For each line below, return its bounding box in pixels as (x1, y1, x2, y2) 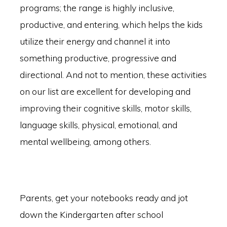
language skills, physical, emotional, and (19, 119, 177, 131)
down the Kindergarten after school (19, 209, 163, 220)
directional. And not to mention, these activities (19, 69, 207, 81)
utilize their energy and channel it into (19, 35, 170, 47)
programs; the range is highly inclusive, (19, 2, 174, 14)
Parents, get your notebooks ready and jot (19, 192, 188, 204)
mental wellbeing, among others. (19, 136, 151, 147)
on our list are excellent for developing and (19, 86, 191, 97)
